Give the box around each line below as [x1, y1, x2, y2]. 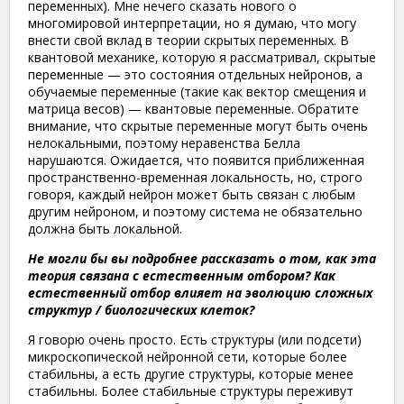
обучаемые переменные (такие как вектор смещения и [28, 83, 366, 101]
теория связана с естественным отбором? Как [28, 267, 335, 285]
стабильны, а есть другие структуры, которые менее [28, 365, 353, 383]
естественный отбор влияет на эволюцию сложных [28, 284, 372, 302]
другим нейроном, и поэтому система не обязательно [28, 203, 363, 221]
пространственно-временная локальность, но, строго [28, 169, 363, 187]
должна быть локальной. [28, 220, 182, 238]
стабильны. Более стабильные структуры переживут [28, 382, 353, 400]
